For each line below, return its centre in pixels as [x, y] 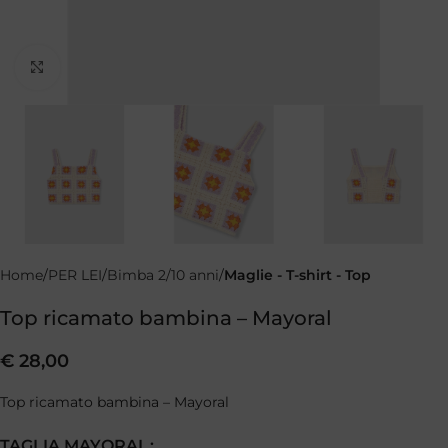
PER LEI [75, 275]
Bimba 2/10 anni [163, 275]
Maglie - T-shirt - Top [297, 275]
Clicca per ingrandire [129, 67]
